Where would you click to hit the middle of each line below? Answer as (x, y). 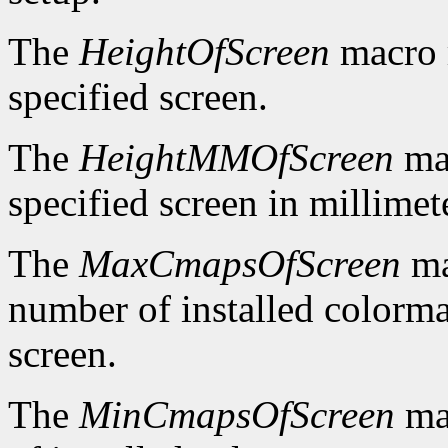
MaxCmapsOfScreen (240, 264)
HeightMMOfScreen (236, 158)
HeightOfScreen (204, 52)
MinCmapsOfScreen (237, 415)
